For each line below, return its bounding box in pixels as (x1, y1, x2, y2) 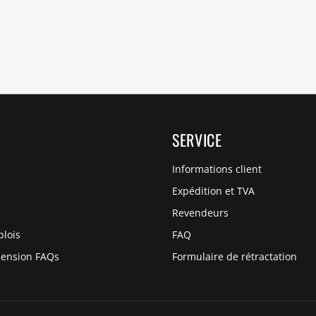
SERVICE (172, 128, 222, 152)
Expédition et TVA (172, 184, 255, 198)
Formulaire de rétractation (172, 250, 297, 264)
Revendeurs (172, 206, 229, 220)
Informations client (172, 162, 262, 176)
